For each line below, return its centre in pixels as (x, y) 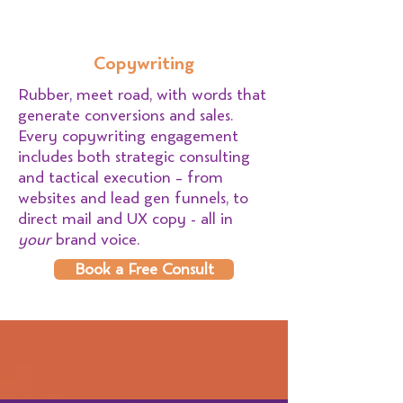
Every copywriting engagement (128, 136)
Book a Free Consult (144, 269)
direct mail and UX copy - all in (125, 219)
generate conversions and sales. (125, 116)
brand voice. (95, 240)
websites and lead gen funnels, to (133, 198)
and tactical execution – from (121, 178)
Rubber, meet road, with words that (142, 95)
